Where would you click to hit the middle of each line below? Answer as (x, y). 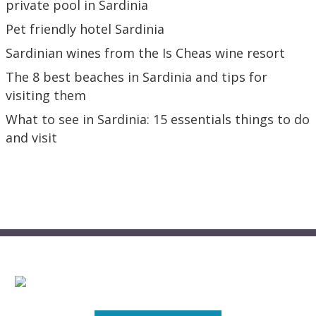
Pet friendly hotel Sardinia (85, 29)
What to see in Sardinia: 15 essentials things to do (158, 120)
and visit (31, 138)
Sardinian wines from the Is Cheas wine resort (145, 53)
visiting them (46, 96)
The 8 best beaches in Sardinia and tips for (136, 77)
